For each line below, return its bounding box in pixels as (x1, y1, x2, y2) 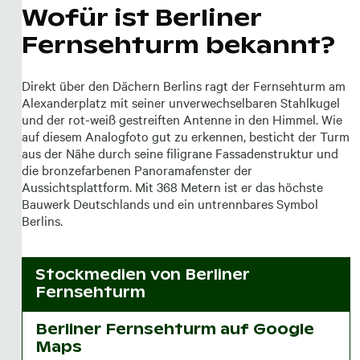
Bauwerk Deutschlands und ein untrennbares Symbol (21, 194, 318, 212)
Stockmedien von (35, 265, 185, 284)
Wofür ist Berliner (21, 2, 261, 32)
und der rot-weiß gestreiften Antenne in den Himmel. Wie (21, 109, 342, 128)
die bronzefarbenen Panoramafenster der (21, 160, 252, 178)
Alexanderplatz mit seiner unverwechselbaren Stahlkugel (21, 92, 340, 111)
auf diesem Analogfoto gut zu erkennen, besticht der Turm (21, 126, 350, 145)
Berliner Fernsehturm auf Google (35, 319, 314, 338)
